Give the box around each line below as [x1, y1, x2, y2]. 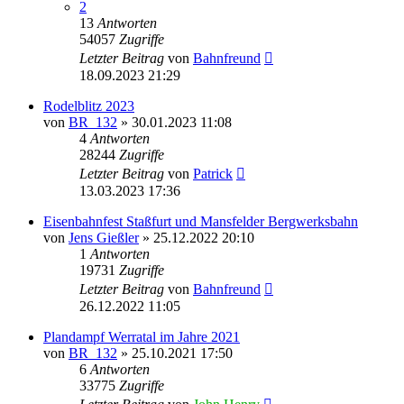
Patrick [193, 165, 233, 181]
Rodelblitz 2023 [43, 97, 134, 114]
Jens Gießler [69, 229, 139, 245]
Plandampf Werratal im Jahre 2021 [43, 328, 240, 344]
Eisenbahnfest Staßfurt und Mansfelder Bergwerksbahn [43, 213, 358, 229]
